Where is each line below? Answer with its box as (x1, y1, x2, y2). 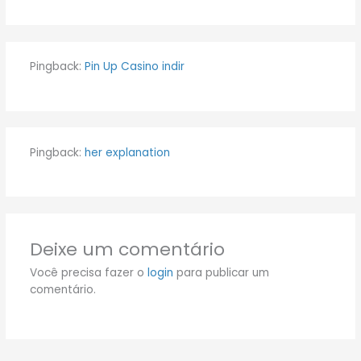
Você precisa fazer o (29, 265, 147, 281)
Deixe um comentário (29, 237, 225, 263)
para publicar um (172, 265, 269, 281)
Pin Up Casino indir (84, 59, 185, 75)
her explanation (84, 144, 170, 160)
